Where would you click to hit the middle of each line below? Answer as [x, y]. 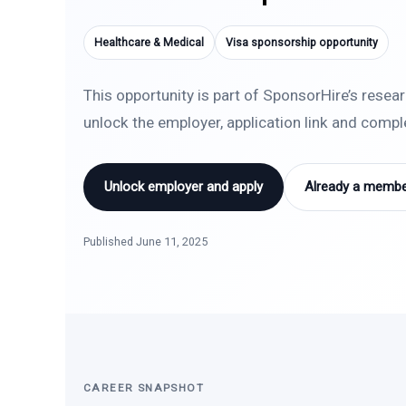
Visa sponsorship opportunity [302, 43]
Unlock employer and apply [184, 187]
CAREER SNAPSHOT [144, 388]
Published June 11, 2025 [145, 242]
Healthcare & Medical [149, 43]
